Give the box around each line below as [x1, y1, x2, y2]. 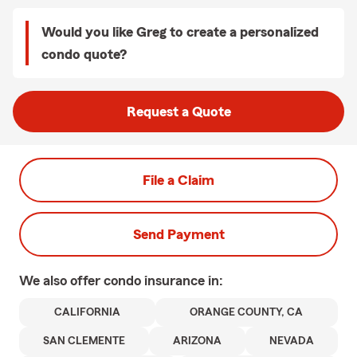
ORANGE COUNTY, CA [190, 307, 304, 318]
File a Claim [143, 173, 214, 187]
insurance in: [144, 273, 223, 288]
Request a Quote [126, 104, 231, 119]
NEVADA [269, 335, 314, 347]
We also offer [19, 273, 104, 288]
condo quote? [41, 47, 127, 61]
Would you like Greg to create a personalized [41, 25, 319, 39]
